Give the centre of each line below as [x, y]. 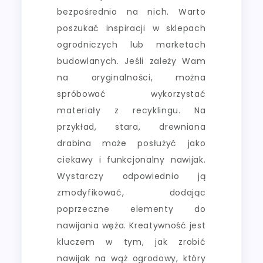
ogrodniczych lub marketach [131, 44]
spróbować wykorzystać [131, 94]
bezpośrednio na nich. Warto [131, 11]
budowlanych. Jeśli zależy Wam [131, 61]
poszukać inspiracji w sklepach [131, 28]
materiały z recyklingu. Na [131, 110]
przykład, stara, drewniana [131, 127]
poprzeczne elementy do [131, 209]
